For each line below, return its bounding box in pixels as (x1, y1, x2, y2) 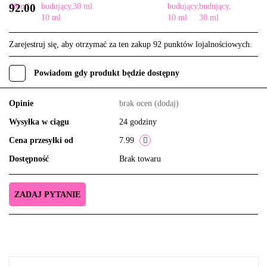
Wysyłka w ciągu (9, 117, 69, 127)
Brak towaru (119, 154, 163, 164)
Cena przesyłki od (9, 136, 73, 145)
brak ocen (119, 99, 154, 108)
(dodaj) (154, 99, 179, 108)
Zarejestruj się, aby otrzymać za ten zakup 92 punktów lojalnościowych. (9, 40, 252, 49)
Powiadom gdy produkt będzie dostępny (34, 69, 179, 78)
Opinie (9, 99, 33, 108)
